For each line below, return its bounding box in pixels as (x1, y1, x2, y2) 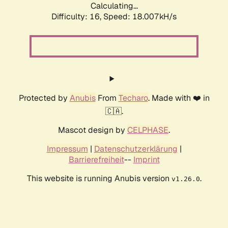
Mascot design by (58, 125, 127, 136)
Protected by (18, 93, 70, 104)
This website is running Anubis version (26, 173, 172, 184)
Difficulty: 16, (51, 11, 103, 22)
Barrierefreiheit (68, 154, 124, 165)
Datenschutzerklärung (94, 144, 178, 155)
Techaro (118, 93, 148, 104)
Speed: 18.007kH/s (103, 11, 177, 22)
